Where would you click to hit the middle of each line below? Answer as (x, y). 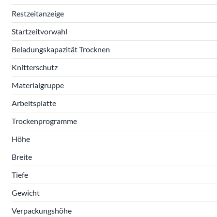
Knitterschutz (35, 67)
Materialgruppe (38, 85)
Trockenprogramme (44, 121)
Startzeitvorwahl (39, 31)
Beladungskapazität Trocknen (61, 49)
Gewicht (26, 193)
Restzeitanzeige (38, 13)
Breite (22, 157)
